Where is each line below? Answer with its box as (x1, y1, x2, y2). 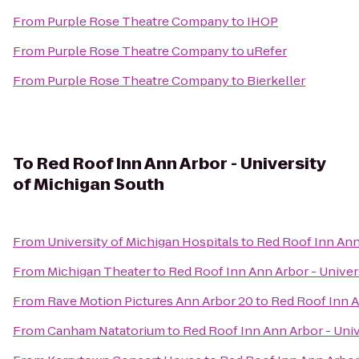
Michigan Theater (47, 263, 151, 280)
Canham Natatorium (47, 322, 165, 339)
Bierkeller (247, 72, 305, 89)
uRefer (247, 42, 287, 59)
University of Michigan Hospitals (47, 233, 239, 250)
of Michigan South (13, 173, 164, 196)
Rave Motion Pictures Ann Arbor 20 (47, 292, 253, 309)
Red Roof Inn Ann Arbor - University (37, 152, 326, 175)
